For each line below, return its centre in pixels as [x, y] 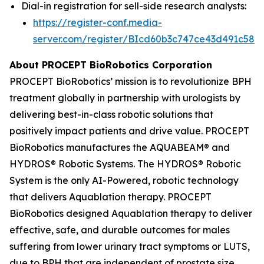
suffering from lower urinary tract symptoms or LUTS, [130, 246]
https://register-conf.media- [98, 22]
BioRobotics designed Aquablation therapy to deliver [131, 213]
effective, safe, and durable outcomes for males [120, 230]
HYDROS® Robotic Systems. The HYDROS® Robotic [125, 164]
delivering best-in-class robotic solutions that [111, 114]
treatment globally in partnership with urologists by [125, 98]
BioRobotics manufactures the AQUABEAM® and [120, 147]
